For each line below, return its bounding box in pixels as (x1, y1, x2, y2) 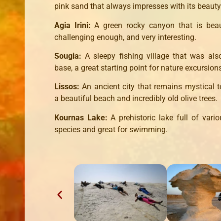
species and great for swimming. (54, 124, 168, 134)
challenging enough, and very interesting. (54, 32, 196, 42)
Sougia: (54, 51, 85, 61)
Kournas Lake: (54, 112, 110, 122)
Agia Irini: (54, 20, 94, 30)
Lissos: (54, 82, 82, 92)
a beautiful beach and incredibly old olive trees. (54, 94, 218, 104)
